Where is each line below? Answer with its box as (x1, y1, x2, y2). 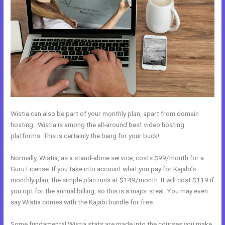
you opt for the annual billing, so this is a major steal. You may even (11, 186, 208, 195)
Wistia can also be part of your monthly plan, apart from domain (11, 109, 199, 118)
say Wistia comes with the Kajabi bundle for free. (11, 197, 155, 206)
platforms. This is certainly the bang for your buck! (11, 131, 160, 140)
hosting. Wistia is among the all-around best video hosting (11, 120, 185, 129)
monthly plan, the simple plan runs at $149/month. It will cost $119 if (11, 175, 214, 184)
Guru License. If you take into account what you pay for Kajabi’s (11, 164, 196, 173)
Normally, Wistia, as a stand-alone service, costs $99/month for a (11, 153, 204, 162)
